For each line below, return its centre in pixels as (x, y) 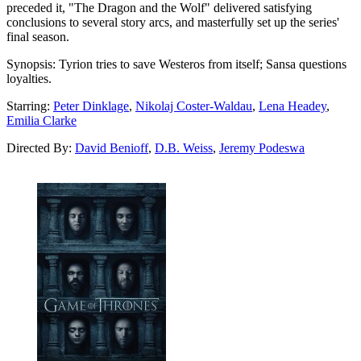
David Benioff (112, 147)
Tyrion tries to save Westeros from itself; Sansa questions (201, 64)
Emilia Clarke (41, 120)
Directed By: (41, 147)
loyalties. (29, 78)
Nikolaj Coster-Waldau (194, 106)
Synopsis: (31, 64)
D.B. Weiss (184, 147)
